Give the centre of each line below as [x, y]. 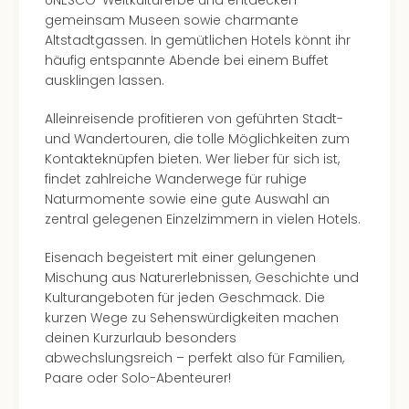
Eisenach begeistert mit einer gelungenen [180, 257]
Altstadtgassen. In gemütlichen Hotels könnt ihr [198, 40]
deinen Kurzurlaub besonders [141, 338]
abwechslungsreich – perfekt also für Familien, [194, 358]
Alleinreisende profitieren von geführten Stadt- [194, 119]
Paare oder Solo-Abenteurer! [138, 378]
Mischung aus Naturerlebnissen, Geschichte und [202, 278]
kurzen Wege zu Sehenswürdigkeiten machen [192, 318]
